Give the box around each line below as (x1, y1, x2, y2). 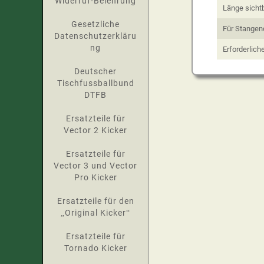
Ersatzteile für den (57, 196, 134, 206)
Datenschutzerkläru (54, 31, 137, 41)
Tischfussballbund (57, 78, 134, 88)
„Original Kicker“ (61, 208, 130, 217)
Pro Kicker (74, 173, 117, 182)
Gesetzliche (71, 19, 120, 29)
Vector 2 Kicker (64, 126, 127, 135)
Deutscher (74, 67, 117, 76)
